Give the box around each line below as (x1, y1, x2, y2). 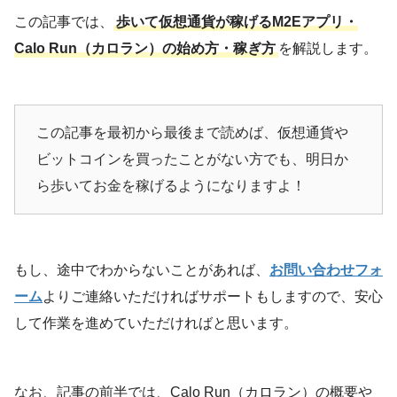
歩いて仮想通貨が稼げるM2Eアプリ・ (116, 13, 358, 29)
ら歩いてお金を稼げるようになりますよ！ (36, 177, 306, 193)
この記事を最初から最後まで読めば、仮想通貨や (36, 124, 348, 140)
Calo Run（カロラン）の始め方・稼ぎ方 (14, 40, 276, 56)
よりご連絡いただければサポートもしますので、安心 (43, 288, 383, 304)
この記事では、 (14, 13, 113, 29)
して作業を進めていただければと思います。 (14, 315, 298, 331)
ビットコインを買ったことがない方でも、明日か (36, 151, 348, 167)
